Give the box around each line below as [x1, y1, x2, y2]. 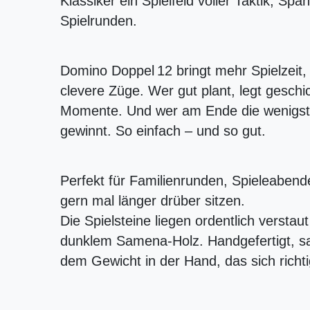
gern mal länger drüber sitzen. [60, 192, 245, 208]
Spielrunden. [60, 12, 137, 28]
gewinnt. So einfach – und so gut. [60, 122, 266, 138]
